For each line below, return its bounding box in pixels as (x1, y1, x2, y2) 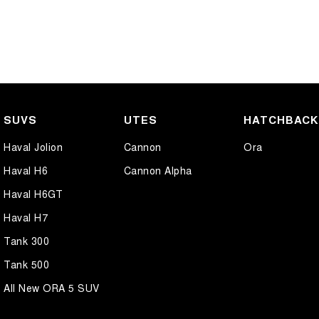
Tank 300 (4, 233, 49, 248)
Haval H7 (4, 209, 48, 224)
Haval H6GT (4, 186, 63, 201)
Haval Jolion (4, 139, 63, 154)
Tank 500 (4, 256, 49, 271)
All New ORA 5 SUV (4, 280, 100, 295)
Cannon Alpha (123, 162, 192, 177)
